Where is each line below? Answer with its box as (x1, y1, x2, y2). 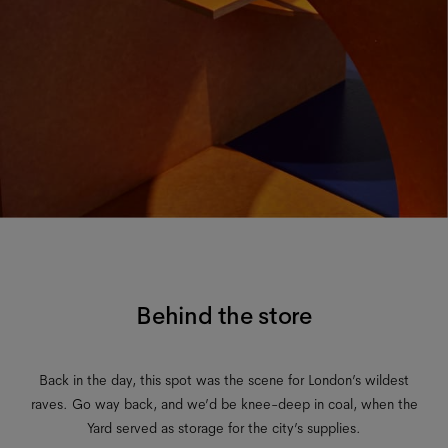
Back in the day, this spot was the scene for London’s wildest (39, 370, 409, 389)
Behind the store (136, 300, 312, 331)
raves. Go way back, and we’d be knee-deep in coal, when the (30, 394, 418, 413)
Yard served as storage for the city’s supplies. (87, 418, 361, 437)
